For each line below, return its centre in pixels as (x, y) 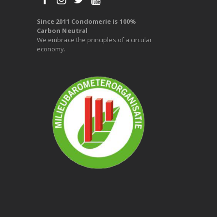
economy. (51, 49)
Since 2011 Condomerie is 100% (86, 22)
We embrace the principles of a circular (95, 40)
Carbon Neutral (62, 31)
